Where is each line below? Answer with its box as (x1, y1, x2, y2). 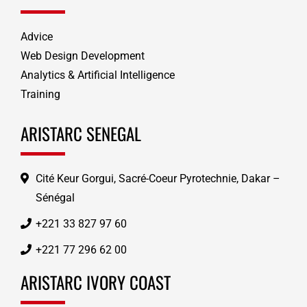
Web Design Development (20, 49, 145, 63)
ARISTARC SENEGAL (20, 121, 141, 147)
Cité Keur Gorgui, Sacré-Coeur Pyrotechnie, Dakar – (35, 172, 280, 186)
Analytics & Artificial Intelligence (20, 69, 175, 82)
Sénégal (35, 191, 75, 205)
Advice (20, 30, 53, 44)
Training (20, 88, 60, 101)
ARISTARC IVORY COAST (20, 269, 171, 295)
